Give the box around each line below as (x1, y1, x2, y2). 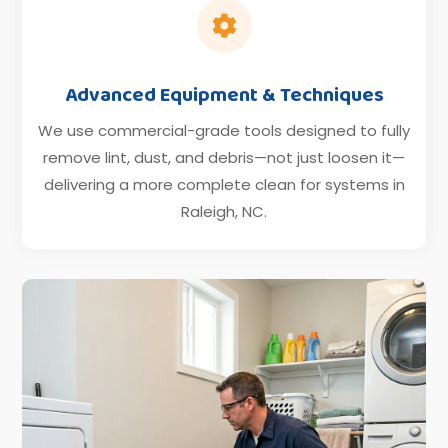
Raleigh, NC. (181, 200, 267, 222)
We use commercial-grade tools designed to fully (38, 119, 410, 141)
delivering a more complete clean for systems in (43, 173, 405, 195)
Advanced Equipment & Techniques (64, 78, 384, 111)
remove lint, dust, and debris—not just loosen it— (43, 146, 405, 168)
